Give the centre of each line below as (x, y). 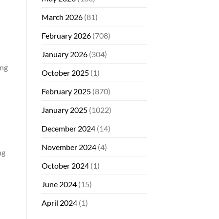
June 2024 (59, 184)
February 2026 (66, 35)
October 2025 (65, 72)
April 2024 (59, 202)
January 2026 (64, 54)
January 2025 (64, 109)
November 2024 (69, 147)
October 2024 (65, 165)
